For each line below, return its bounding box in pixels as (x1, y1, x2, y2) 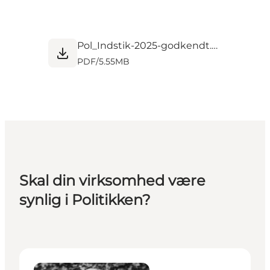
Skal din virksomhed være (19, 172, 206, 190)
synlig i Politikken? (19, 191, 151, 209)
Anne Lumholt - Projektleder (19, 249, 157, 261)
